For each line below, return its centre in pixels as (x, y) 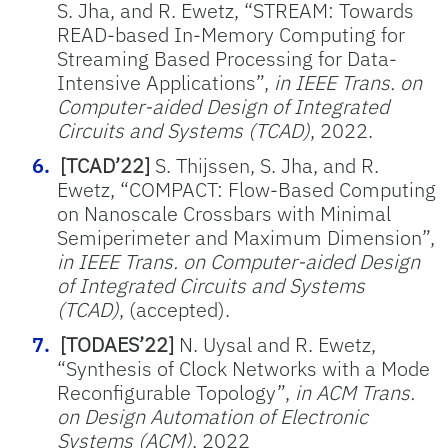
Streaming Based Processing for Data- (227, 58)
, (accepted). (174, 309)
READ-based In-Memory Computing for (231, 34)
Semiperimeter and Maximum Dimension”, (246, 237)
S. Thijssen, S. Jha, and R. (264, 165)
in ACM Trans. (355, 392)
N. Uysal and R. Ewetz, (275, 344)
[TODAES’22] (117, 344)
